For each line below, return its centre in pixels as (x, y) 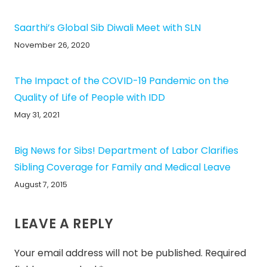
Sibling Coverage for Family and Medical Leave (122, 167)
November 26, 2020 (52, 45)
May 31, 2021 (37, 115)
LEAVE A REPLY (66, 223)
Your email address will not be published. (108, 253)
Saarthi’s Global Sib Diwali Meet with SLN (108, 28)
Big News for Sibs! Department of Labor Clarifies (126, 151)
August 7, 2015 (41, 185)
